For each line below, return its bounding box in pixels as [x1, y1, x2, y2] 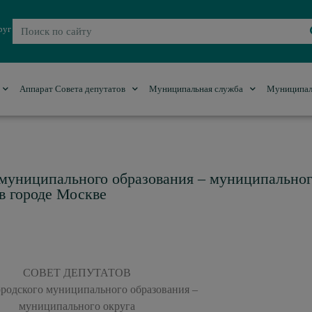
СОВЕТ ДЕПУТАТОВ [22, 267, 131, 279]
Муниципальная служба [149, 84, 244, 94]
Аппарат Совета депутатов [19, 84, 126, 94]
